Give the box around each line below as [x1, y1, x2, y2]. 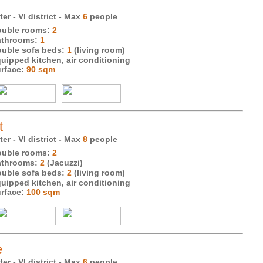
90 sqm [26, 65, 55, 74]
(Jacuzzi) [47, 158, 83, 167]
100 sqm [26, 187, 60, 197]
